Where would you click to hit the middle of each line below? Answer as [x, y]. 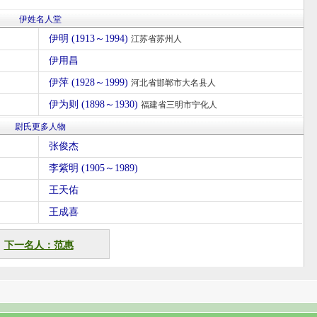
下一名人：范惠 [39, 245]
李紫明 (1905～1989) [93, 168]
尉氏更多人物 [40, 127]
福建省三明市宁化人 [179, 105]
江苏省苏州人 [156, 39]
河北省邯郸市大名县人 [173, 83]
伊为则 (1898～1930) [94, 104]
